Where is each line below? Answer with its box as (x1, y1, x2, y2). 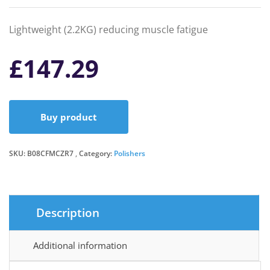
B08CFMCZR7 (27, 148, 74, 159)
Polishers (114, 148, 145, 159)
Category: (79, 148, 114, 159)
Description (36, 205, 99, 221)
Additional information (33, 239, 127, 251)
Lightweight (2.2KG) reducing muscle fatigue (9, 23, 208, 36)
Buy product (40, 111, 97, 123)
